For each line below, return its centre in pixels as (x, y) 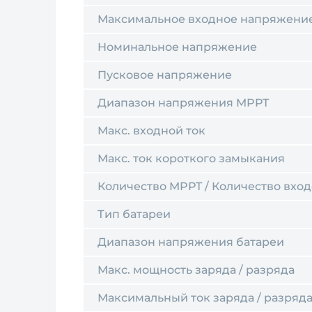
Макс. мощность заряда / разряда (196, 270)
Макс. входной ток (151, 131)
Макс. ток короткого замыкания (191, 158)
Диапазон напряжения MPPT (183, 103)
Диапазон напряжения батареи (191, 242)
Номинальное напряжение (177, 47)
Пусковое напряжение (165, 75)
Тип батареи (134, 214)
